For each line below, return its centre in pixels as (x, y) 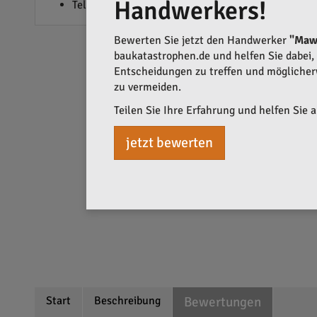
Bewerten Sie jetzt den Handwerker (202, 40)
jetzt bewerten (169, 142)
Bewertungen (222, 302)
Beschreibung (127, 301)
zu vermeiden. (148, 87)
